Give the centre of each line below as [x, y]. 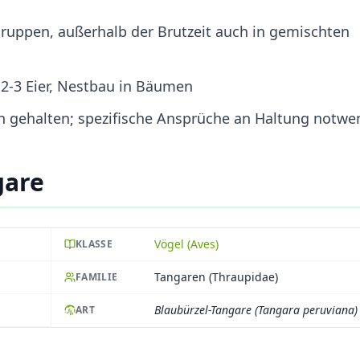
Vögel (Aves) [186, 243]
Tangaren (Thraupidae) [216, 276]
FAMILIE [97, 276]
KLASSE [94, 243]
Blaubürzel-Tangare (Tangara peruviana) [256, 310]
